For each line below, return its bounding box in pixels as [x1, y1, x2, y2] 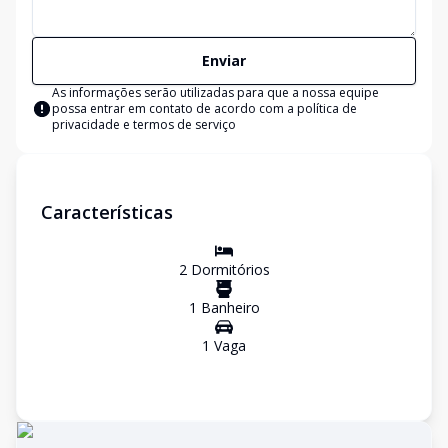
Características [41, 200, 173, 224]
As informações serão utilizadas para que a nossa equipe [52, 84, 379, 101]
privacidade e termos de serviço [52, 116, 236, 133]
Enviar [202, 51, 246, 70]
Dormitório [186, 260, 263, 279]
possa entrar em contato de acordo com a [52, 100, 297, 117]
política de [297, 100, 357, 117]
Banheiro [196, 298, 260, 317]
